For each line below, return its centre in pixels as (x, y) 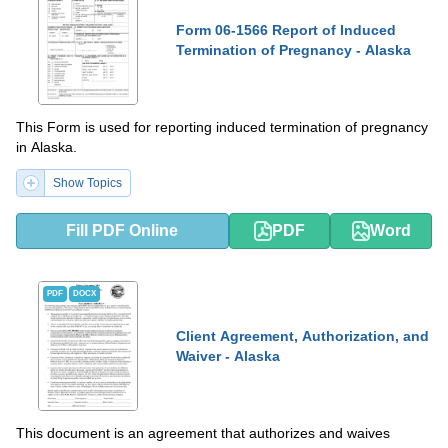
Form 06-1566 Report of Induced (286, 29)
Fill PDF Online (122, 230)
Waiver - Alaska (228, 355)
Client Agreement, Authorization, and (302, 335)
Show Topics (87, 182)
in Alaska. (46, 146)
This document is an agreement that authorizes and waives (203, 432)
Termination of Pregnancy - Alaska (293, 49)
